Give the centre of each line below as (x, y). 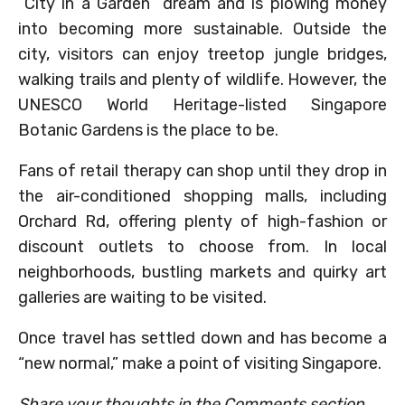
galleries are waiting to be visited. (142, 297)
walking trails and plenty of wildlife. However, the (202, 79)
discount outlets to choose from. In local (202, 246)
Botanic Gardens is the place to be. (148, 130)
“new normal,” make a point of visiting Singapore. (200, 363)
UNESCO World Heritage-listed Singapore (202, 104)
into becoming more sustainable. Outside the (202, 28)
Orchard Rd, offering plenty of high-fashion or (202, 221)
